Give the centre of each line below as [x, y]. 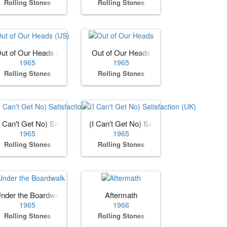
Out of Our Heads [121, 53]
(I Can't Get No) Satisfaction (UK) [144, 124]
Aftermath [121, 195]
